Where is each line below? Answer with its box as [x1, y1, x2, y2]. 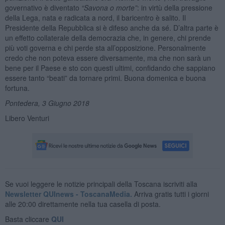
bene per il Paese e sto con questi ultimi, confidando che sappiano [5, 62, 215, 73]
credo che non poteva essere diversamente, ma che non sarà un [5, 52, 211, 63]
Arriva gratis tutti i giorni [132, 188, 209, 199]
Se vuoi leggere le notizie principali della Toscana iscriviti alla [5, 178, 197, 189]
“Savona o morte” [81, 2, 137, 13]
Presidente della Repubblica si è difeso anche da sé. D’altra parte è [5, 22, 218, 33]
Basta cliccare [5, 213, 51, 224]
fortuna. [5, 82, 30, 93]
